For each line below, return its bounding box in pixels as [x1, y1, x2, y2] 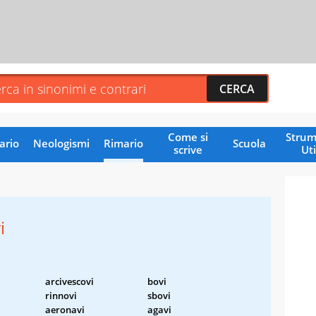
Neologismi [32, 135, 90, 150]
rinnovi [45, 288, 77, 302]
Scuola [232, 135, 266, 150]
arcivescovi [45, 274, 94, 288]
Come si [167, 129, 208, 144]
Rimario [103, 135, 143, 150]
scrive [173, 142, 202, 157]
